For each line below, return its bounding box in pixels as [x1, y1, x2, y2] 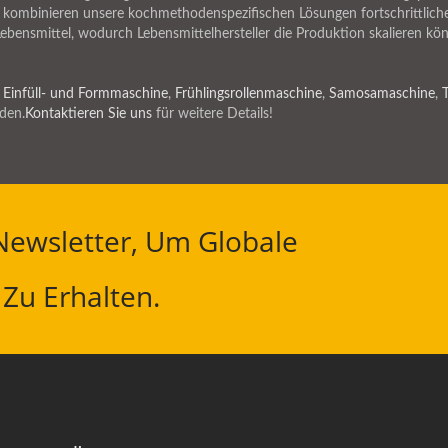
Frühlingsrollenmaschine [175, 87, 322, 101]
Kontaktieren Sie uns [25, 107, 152, 121]
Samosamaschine [329, 87, 435, 101]
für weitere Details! [152, 107, 273, 121]
